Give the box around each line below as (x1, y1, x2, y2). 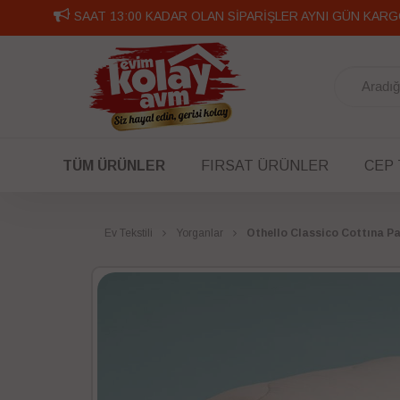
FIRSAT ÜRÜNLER (200, 157, 329, 173)
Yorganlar (176, 227, 223, 239)
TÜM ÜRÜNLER (62, 157, 165, 173)
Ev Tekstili (104, 227, 153, 239)
